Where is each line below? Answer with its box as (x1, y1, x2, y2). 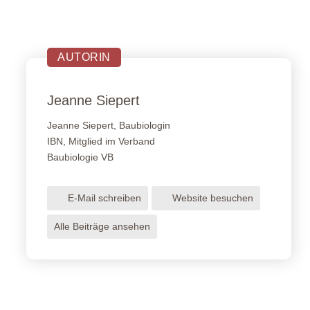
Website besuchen (172, 192, 254, 203)
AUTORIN (57, 51, 111, 63)
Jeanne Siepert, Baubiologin (47, 119, 171, 131)
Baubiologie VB (47, 151, 114, 163)
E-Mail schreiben (68, 192, 142, 203)
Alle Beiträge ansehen (54, 220, 151, 232)
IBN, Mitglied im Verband (47, 135, 156, 147)
